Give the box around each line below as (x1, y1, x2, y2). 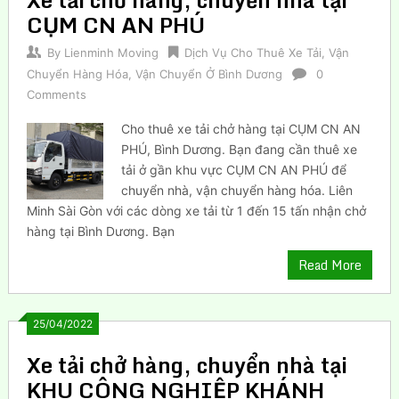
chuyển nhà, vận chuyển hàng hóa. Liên (121, 182, 354, 198)
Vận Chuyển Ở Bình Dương (134, 66, 282, 81)
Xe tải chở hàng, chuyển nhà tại (26, 346, 347, 382)
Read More (298, 254, 362, 275)
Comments (26, 86, 86, 102)
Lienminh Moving (63, 45, 159, 60)
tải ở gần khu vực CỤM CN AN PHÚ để (121, 161, 347, 177)
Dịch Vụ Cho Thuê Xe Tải (183, 45, 322, 60)
